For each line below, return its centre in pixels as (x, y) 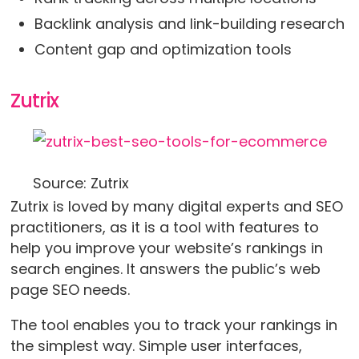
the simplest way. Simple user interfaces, (156, 345)
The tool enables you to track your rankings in (173, 325)
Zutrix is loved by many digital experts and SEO (176, 206)
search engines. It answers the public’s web (165, 268)
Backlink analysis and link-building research (189, 23)
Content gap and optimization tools (163, 49)
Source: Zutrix (81, 183)
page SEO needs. (72, 289)
